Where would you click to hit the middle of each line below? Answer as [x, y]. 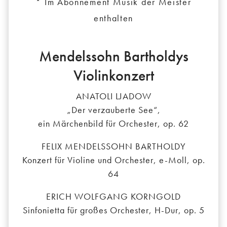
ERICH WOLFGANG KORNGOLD [113, 197]
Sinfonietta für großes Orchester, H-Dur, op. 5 [113, 210]
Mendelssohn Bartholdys [113, 56]
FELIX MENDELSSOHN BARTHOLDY [113, 146]
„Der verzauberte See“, [113, 110]
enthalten [113, 18]
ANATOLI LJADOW [113, 96]
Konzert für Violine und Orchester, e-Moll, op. [113, 160]
